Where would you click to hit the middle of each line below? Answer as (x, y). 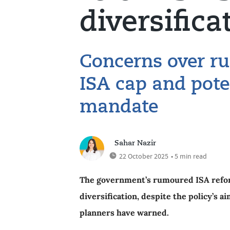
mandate (119, 108)
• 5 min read (189, 156)
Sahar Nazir (135, 143)
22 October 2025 (144, 156)
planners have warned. (124, 213)
